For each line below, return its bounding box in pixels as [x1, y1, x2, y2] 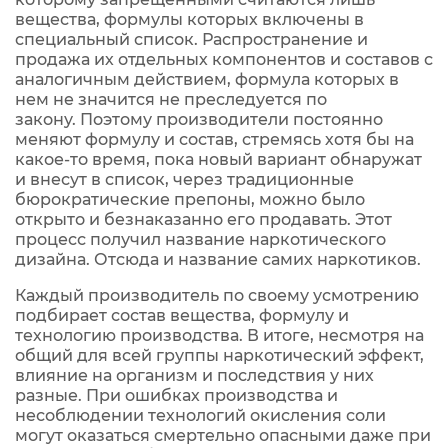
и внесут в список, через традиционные [15, 170, 354, 189]
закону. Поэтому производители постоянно [15, 110, 383, 129]
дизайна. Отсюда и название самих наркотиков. [15, 250, 421, 269]
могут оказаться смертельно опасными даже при [15, 426, 431, 445]
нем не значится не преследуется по [15, 90, 327, 109]
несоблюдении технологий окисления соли [15, 406, 386, 425]
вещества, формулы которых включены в [15, 10, 364, 29]
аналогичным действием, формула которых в [15, 70, 399, 89]
